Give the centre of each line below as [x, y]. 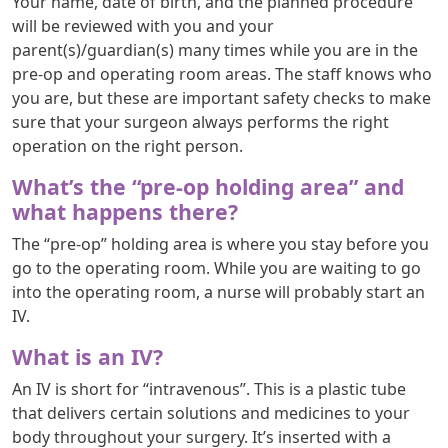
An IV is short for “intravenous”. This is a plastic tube [209, 388]
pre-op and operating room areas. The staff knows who [222, 73]
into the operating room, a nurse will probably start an [218, 291]
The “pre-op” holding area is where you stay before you [220, 243]
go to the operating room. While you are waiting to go [216, 267]
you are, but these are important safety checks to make [221, 97]
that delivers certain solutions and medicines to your [211, 412]
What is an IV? [87, 356]
